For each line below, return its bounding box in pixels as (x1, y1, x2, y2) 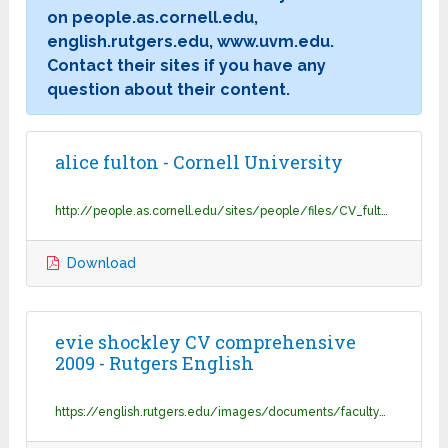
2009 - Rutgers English (55, 350, 255, 375)
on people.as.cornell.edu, (47, 7, 259, 27)
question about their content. (47, 79, 291, 99)
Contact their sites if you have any (47, 55, 327, 75)
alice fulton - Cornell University (55, 149, 344, 174)
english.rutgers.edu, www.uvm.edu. (47, 31, 335, 51)
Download (67, 254, 137, 271)
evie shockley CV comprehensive (55, 329, 357, 354)
